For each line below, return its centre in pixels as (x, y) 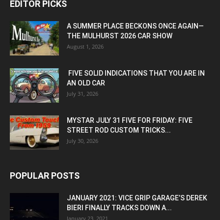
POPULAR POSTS (45, 176)
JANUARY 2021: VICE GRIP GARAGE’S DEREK (137, 198)
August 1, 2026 (85, 47)
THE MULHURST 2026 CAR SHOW (120, 36)
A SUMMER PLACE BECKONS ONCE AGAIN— (135, 26)
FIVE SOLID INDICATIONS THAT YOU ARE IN (136, 73)
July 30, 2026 (82, 141)
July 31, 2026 (82, 94)
